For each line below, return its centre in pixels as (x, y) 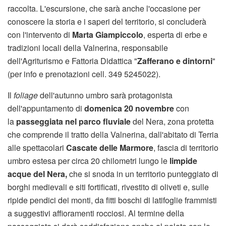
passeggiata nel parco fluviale (72, 121)
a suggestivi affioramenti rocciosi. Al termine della (96, 213)
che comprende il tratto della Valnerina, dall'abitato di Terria (113, 134)
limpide (183, 161)
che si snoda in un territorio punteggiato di (143, 174)
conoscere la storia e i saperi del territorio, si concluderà (107, 21)
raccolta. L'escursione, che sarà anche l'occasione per (104, 8)
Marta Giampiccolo (108, 35)
